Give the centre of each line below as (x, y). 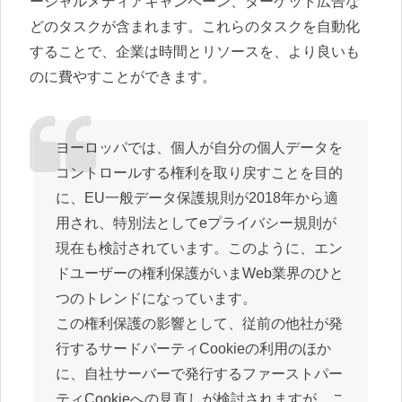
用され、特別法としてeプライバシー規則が (196, 223)
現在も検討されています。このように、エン (199, 249)
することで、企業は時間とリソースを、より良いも (195, 52)
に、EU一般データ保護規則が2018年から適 (197, 198)
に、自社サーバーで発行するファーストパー (199, 374)
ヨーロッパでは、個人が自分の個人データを (199, 148)
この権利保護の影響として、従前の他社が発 (199, 324)
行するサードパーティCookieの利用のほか (193, 349)
